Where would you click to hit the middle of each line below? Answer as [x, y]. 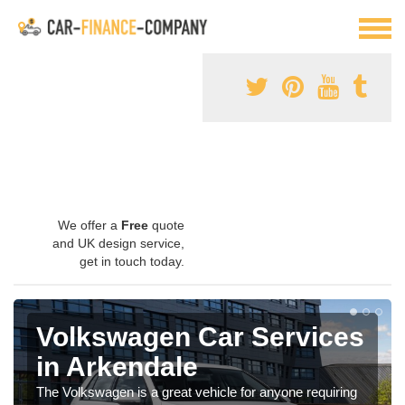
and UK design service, [118, 243]
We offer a [89, 225]
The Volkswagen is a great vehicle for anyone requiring [197, 391]
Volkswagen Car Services [200, 336]
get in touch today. [132, 261]
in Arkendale [117, 366]
